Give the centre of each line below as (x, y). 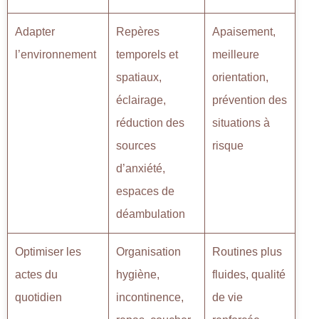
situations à (241, 122)
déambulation (151, 214)
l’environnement (56, 54)
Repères (138, 31)
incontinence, (150, 297)
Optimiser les (48, 251)
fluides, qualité (249, 274)
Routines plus (247, 251)
